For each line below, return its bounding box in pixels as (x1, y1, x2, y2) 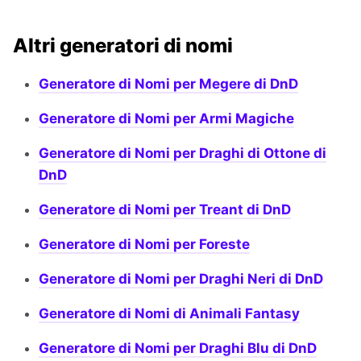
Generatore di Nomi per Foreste (39, 235, 250, 252)
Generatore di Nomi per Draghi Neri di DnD (39, 270, 323, 287)
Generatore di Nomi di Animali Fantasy (39, 305, 300, 322)
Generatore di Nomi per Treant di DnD (39, 201, 291, 218)
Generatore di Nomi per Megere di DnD (39, 75, 298, 92)
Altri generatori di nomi (13, 33, 233, 57)
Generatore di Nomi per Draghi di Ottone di (39, 144, 326, 161)
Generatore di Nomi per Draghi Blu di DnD (39, 339, 317, 356)
